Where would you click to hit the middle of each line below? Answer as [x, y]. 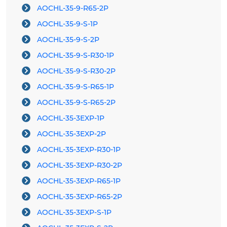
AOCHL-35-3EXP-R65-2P [80, 197]
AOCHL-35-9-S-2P [68, 40]
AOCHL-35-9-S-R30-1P [75, 55]
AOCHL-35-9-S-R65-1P [75, 87]
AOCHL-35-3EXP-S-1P [74, 213]
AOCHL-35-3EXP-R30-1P [79, 150]
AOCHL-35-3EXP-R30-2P [80, 165]
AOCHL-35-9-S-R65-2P [76, 103]
